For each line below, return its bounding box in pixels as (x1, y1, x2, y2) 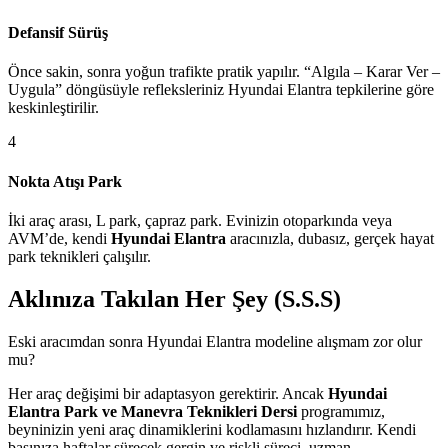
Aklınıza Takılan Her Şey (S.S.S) (8, 285, 341, 312)
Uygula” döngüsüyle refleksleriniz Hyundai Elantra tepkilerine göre (8, 81, 434, 99)
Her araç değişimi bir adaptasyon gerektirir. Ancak (8, 384, 328, 402)
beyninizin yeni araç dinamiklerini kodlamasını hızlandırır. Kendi (8, 420, 416, 438)
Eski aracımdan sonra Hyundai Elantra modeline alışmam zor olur (8, 332, 422, 350)
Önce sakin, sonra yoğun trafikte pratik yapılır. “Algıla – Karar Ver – (8, 63, 440, 81)
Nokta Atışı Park (8, 172, 122, 190)
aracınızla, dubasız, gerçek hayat (226, 229, 434, 247)
